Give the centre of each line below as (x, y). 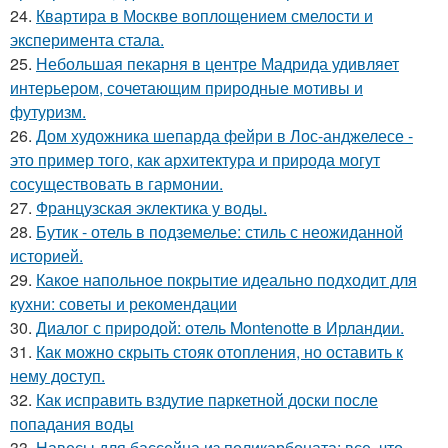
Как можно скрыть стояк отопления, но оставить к (219, 352)
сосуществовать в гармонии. (116, 184)
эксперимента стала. (87, 40)
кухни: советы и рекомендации (123, 304)
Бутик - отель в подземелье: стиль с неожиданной (219, 232)
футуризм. (48, 112)
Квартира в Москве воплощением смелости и (204, 16)
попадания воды (72, 424)
